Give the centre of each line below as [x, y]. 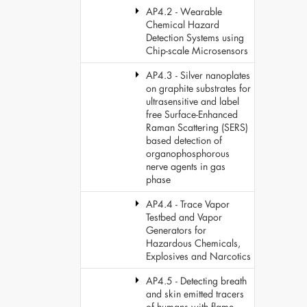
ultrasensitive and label [193, 101]
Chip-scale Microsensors [197, 50]
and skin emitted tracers [195, 294]
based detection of [184, 140]
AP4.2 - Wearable [184, 11]
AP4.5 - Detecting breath [196, 281]
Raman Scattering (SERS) [197, 127]
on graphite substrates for [198, 88]
